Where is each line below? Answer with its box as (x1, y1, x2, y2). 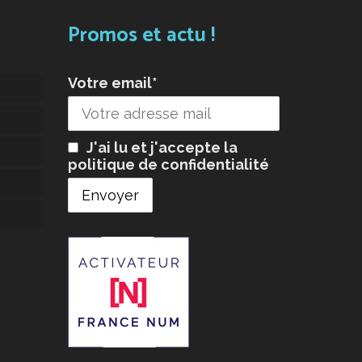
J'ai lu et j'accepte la (82, 139, 238, 157)
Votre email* (67, 74, 158, 92)
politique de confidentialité (67, 156, 269, 174)
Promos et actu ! (67, 19, 215, 53)
